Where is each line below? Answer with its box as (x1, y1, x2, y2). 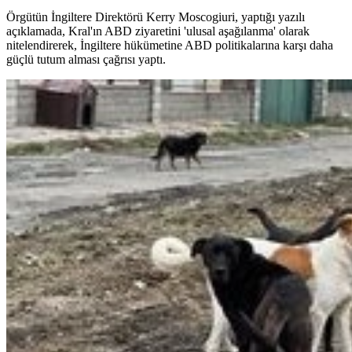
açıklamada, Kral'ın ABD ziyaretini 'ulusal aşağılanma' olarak (6, 24, 310, 38)
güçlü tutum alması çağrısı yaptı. (6, 53, 166, 67)
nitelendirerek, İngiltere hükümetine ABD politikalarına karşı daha (6, 38, 333, 53)
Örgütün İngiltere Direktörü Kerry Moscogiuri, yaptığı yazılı (6, 10, 305, 24)
